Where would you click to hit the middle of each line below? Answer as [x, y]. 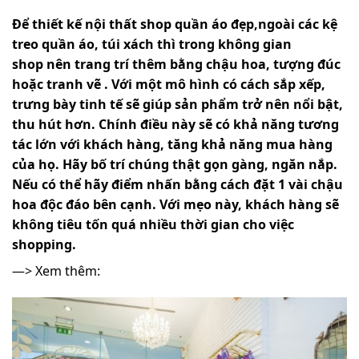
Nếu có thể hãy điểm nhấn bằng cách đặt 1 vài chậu [177, 184]
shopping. [46, 244]
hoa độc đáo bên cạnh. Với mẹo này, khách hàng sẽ [175, 204]
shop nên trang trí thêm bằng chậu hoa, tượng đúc [176, 64]
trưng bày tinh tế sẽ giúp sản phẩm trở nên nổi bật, [177, 104]
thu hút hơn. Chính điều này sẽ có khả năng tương [175, 124]
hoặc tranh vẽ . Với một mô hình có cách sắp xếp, [169, 84]
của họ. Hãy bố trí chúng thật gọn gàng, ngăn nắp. [175, 164]
